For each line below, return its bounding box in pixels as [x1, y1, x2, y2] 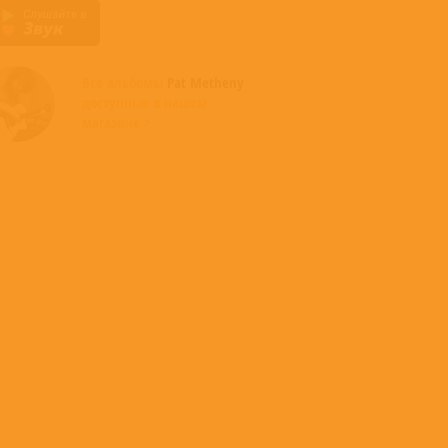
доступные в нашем [82, 92, 207, 112]
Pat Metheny [167, 72, 244, 92]
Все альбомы [82, 72, 167, 92]
